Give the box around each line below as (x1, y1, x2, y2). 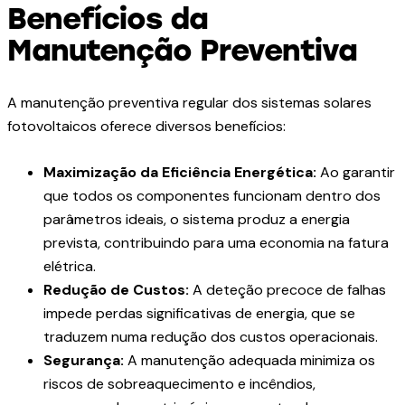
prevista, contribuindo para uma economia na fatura (43, 233, 389, 253)
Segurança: (43, 351, 124, 371)
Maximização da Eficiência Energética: (43, 163, 316, 183)
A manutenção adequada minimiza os (124, 351, 375, 371)
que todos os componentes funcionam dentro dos (43, 186, 381, 206)
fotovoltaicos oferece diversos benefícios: (7, 117, 286, 137)
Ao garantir (316, 163, 395, 183)
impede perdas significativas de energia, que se (43, 304, 355, 324)
